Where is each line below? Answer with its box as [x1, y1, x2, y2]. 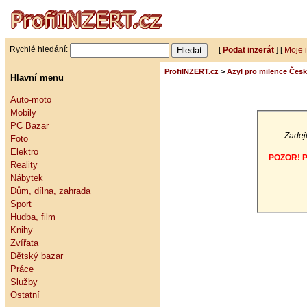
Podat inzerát [223, 45, 274, 55]
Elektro [10, 146, 38, 157]
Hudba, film [10, 211, 56, 222]
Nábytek [10, 172, 43, 183]
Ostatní [10, 289, 40, 300]
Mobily [10, 107, 36, 118]
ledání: [42, 45, 69, 55]
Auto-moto [10, 94, 51, 105]
